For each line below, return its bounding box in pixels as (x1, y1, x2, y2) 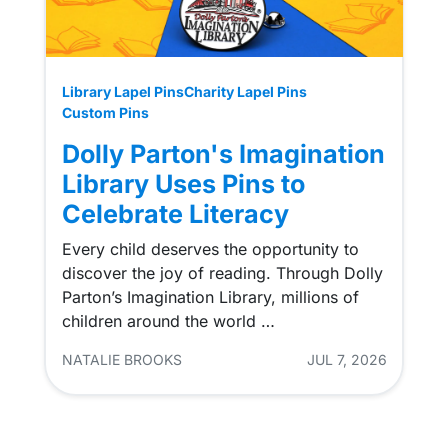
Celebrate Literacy (61, 199, 289, 230)
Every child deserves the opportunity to (61, 239, 359, 260)
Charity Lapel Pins (183, 83, 307, 101)
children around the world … (61, 311, 275, 332)
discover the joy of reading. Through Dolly (61, 263, 383, 284)
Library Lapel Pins (61, 83, 184, 101)
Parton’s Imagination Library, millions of (61, 287, 359, 308)
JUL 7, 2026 (306, 351, 387, 369)
